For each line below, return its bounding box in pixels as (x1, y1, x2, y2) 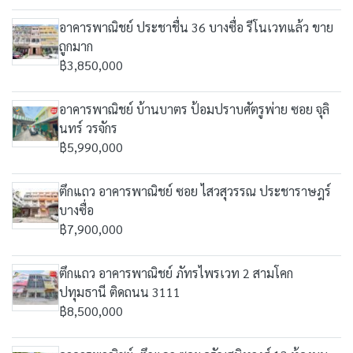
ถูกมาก (59, 38, 93, 54)
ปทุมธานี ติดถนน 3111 (59, 284, 180, 300)
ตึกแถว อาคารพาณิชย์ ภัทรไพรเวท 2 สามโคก (59, 265, 293, 281)
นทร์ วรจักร (59, 120, 117, 136)
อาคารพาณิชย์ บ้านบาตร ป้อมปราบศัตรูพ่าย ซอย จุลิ (59, 101, 329, 117)
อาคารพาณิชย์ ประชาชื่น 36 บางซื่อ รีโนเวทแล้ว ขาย (59, 19, 333, 35)
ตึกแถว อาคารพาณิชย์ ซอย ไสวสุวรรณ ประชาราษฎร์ (59, 183, 331, 199)
